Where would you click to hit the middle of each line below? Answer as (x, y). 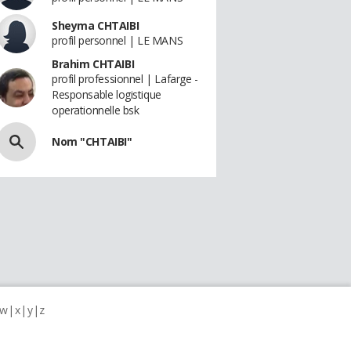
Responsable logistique (107, 94)
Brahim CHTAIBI (93, 64)
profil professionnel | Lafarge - (125, 79)
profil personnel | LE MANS (118, 40)
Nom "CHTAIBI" (92, 141)
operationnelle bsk (96, 110)
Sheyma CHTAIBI (96, 25)
